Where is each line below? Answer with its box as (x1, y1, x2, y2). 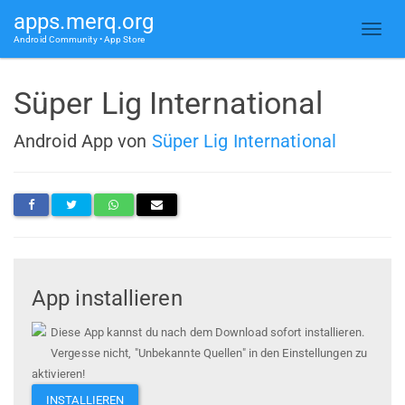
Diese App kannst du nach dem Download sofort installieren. (51, 325, 364, 340)
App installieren (32, 286, 183, 312)
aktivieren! (32, 367, 86, 381)
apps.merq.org (14, 9, 155, 34)
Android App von (14, 129, 152, 152)
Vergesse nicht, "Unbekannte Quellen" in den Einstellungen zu (51, 346, 368, 361)
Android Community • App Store (14, 34, 145, 44)
